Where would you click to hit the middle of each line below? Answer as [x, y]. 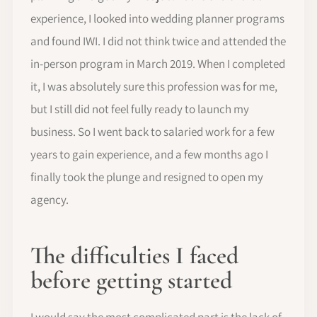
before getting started [131, 280]
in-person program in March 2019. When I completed [158, 63]
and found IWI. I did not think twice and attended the [158, 41]
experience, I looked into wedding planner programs [157, 18]
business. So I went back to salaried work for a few [152, 131]
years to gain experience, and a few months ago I [149, 154]
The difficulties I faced [134, 255]
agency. [50, 199]
